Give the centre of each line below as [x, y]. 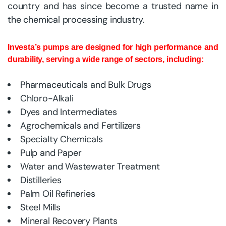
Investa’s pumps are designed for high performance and [113, 47]
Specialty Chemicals [62, 139]
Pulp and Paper [51, 153]
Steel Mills [41, 208]
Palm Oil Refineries [58, 194]
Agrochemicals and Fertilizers [80, 126]
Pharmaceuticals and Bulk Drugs [86, 85]
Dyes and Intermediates [69, 112]
